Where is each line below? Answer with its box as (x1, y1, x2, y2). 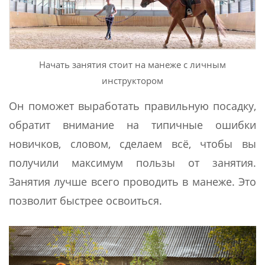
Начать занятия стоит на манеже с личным (39, 59, 226, 71)
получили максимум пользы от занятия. (9, 155, 256, 170)
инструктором (102, 75, 163, 87)
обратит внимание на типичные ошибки (9, 117, 256, 132)
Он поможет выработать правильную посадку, (9, 98, 256, 113)
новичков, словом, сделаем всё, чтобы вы (9, 136, 256, 151)
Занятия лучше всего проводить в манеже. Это (9, 174, 256, 189)
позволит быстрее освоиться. (9, 193, 162, 208)
